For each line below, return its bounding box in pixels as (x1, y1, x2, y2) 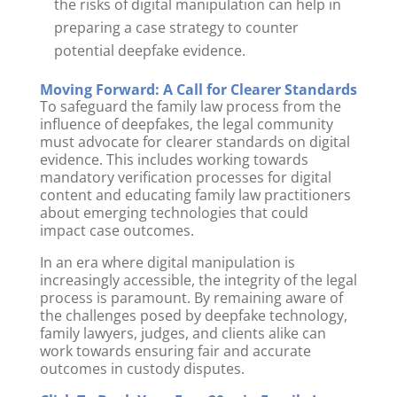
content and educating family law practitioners (39, 184, 351, 205)
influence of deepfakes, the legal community (39, 113, 333, 134)
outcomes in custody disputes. (39, 358, 245, 378)
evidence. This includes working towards (39, 149, 308, 169)
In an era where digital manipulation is (39, 252, 295, 272)
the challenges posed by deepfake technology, (39, 305, 347, 325)
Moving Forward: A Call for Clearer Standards (39, 79, 357, 99)
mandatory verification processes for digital (39, 167, 331, 187)
